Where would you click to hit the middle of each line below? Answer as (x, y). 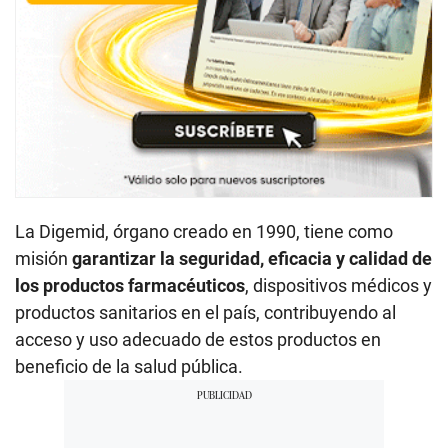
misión (43, 258)
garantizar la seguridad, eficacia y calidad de (252, 258)
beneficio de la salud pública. (129, 366)
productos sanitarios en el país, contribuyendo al (205, 312)
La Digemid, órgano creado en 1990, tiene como (204, 231)
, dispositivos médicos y (338, 285)
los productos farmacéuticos (130, 285)
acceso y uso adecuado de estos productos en (198, 339)
